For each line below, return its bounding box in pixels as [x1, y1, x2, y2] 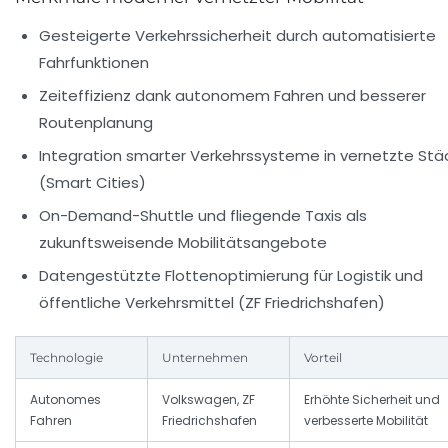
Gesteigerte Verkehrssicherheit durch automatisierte [39, 25, 436, 47]
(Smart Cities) [39, 172, 146, 194]
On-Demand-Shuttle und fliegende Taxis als [39, 205, 367, 227]
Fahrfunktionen [39, 52, 149, 74]
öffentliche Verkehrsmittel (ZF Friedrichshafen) [39, 292, 385, 314]
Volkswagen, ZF [162, 391, 255, 409]
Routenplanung [39, 112, 153, 134]
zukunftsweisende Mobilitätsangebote [39, 232, 327, 254]
